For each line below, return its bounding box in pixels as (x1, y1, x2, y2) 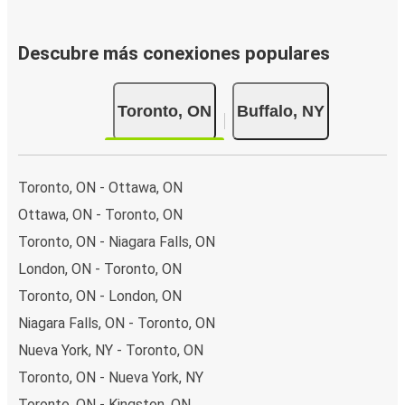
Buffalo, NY (236, 101, 325, 120)
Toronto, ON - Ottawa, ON (18, 178, 183, 196)
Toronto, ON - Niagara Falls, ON (18, 232, 215, 250)
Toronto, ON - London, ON (18, 287, 182, 305)
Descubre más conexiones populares (18, 42, 330, 65)
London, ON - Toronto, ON (18, 259, 182, 278)
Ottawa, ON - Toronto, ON (18, 205, 183, 223)
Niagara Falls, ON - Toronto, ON (18, 314, 215, 332)
